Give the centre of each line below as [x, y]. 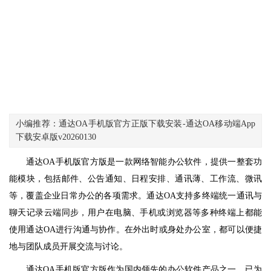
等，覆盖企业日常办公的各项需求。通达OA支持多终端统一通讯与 [135, 196]
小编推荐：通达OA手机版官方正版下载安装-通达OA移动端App [135, 124]
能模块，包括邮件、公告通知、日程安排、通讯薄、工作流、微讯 [135, 179]
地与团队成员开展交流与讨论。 [68, 247]
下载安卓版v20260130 [56, 137]
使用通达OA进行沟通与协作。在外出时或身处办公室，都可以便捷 [135, 230]
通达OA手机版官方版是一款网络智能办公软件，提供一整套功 [144, 162]
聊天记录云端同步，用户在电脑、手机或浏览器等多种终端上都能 [135, 213]
